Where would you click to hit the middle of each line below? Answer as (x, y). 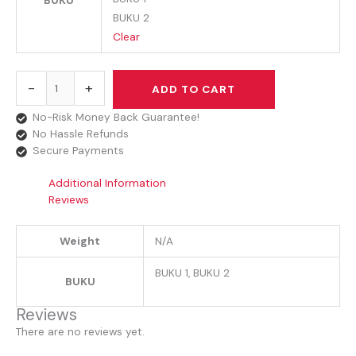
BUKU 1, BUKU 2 (192, 272)
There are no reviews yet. (80, 331)
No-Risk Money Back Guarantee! (116, 116)
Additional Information (108, 183)
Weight (80, 240)
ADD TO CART (194, 89)
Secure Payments (78, 150)
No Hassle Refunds (80, 133)
